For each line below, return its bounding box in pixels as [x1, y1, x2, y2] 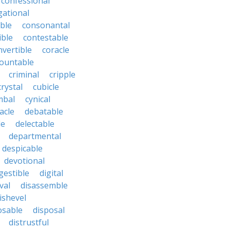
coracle [42, 44, 69, 55]
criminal [9, 69, 39, 80]
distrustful [9, 217, 49, 228]
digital [40, 167, 63, 179]
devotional [4, 155, 45, 166]
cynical [25, 93, 50, 105]
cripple [49, 69, 75, 80]
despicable [2, 143, 43, 154]
